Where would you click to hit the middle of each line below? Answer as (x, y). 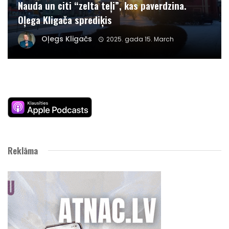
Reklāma (23, 150)
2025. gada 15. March (140, 39)
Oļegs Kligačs (67, 39)
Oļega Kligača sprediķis (65, 20)
